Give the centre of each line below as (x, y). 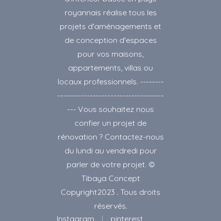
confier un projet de (110, 123)
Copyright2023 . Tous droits (110, 192)
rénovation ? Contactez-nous (110, 136)
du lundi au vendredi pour (110, 150)
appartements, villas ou (110, 67)
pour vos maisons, (110, 54)
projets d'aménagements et (110, 26)
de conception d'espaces (110, 40)
